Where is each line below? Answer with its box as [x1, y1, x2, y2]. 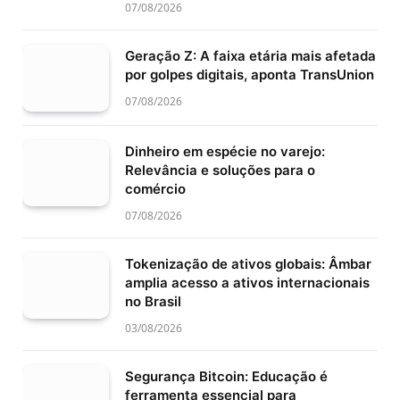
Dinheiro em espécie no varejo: [125, 142, 325, 160]
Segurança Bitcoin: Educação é [125, 367, 328, 385]
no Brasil [125, 292, 181, 310]
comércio [125, 179, 186, 197]
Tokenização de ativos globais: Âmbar [125, 254, 371, 272]
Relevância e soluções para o [125, 161, 315, 179]
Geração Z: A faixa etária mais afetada [125, 46, 376, 64]
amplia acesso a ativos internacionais [125, 273, 370, 291]
